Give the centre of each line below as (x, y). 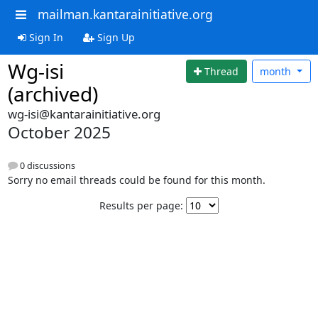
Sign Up (114, 37)
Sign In (44, 37)
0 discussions (46, 165)
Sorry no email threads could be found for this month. (136, 180)
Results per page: (141, 205)
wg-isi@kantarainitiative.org (84, 114)
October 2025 (59, 132)
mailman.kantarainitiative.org (125, 14)
